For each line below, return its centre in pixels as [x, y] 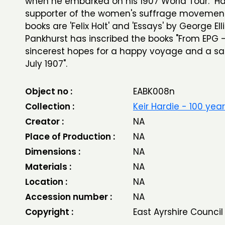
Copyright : [49, 212]
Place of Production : [70, 137]
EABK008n [154, 91]
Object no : [49, 91]
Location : [46, 182]
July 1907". [46, 64]
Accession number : [69, 197]
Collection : [50, 106]
